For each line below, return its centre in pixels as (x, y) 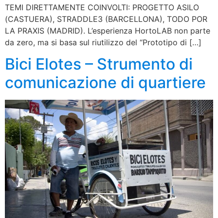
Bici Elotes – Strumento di (99, 64)
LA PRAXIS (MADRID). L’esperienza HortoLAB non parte (108, 31)
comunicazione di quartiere (105, 83)
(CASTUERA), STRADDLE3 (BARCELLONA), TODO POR (106, 19)
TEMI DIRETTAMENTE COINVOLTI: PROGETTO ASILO (102, 8)
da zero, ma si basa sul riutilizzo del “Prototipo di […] (103, 43)
